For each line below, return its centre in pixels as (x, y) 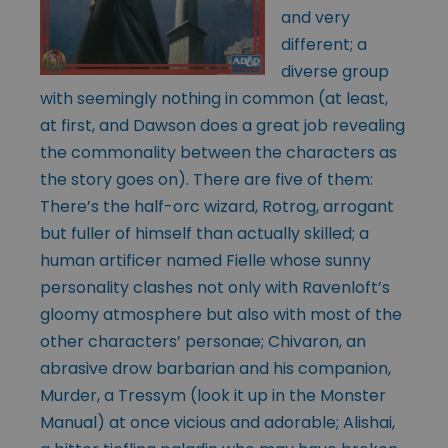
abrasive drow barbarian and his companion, (215, 368)
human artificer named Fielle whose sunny (205, 260)
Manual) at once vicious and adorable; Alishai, (217, 422)
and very (315, 17)
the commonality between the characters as (218, 152)
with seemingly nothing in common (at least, (214, 98)
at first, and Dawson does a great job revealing (222, 125)
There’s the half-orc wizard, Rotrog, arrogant (217, 206)
